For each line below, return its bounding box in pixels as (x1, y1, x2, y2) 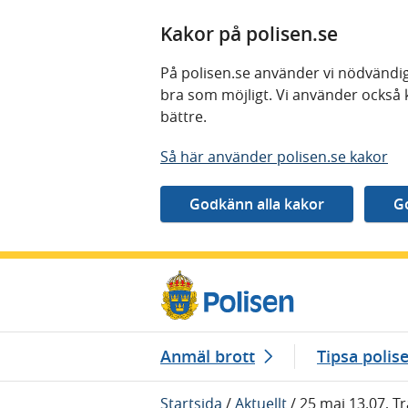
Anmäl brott (160, 344, 255, 367)
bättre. (160, 107, 210, 127)
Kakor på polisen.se (160, 21, 338, 46)
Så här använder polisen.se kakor (160, 147, 388, 167)
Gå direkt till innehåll (14, 260, 156, 280)
